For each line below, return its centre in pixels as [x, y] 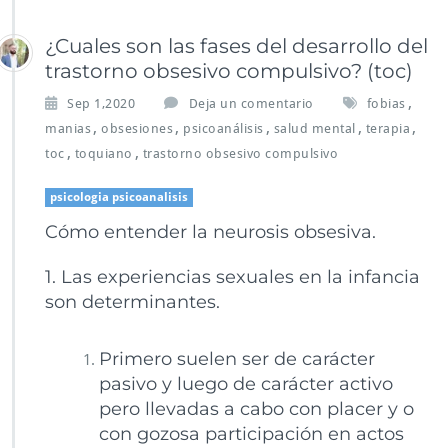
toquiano [103, 154]
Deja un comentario [251, 104]
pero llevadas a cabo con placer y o [256, 409]
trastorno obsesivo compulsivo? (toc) [229, 71]
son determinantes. [132, 302]
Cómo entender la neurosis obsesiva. [210, 232]
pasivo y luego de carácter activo [245, 384]
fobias [386, 104]
